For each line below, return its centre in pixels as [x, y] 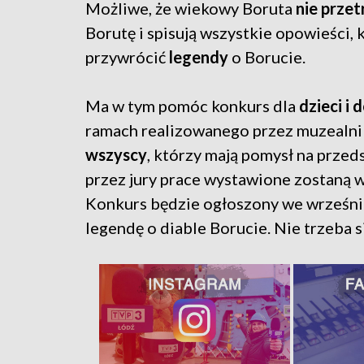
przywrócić [127, 57]
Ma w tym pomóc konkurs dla [192, 106]
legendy [199, 57]
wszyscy [116, 155]
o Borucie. [269, 57]
